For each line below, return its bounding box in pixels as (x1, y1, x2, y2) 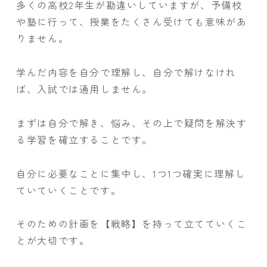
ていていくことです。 (16, 182, 122, 197)
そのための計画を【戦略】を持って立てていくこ (16, 216, 247, 231)
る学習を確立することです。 (16, 132, 153, 147)
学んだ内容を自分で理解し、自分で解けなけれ (16, 64, 237, 79)
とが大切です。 (16, 233, 90, 248)
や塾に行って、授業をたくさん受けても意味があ (16, 14, 247, 29)
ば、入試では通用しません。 (16, 81, 153, 96)
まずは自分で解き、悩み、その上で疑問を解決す (16, 115, 247, 130)
